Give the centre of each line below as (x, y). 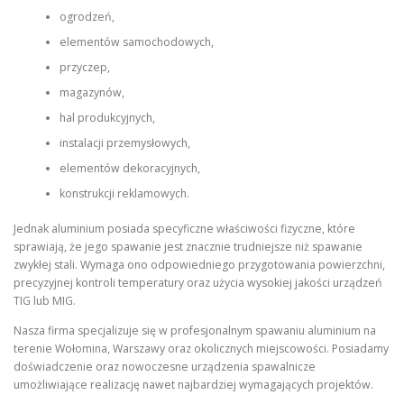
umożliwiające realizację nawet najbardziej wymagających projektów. (193, 384)
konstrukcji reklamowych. (124, 194)
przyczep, (84, 68)
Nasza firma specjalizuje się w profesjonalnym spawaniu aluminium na (195, 330)
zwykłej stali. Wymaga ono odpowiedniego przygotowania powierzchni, (199, 264)
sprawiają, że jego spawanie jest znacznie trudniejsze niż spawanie (188, 246)
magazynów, (92, 93)
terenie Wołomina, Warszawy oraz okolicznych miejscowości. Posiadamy (201, 348)
